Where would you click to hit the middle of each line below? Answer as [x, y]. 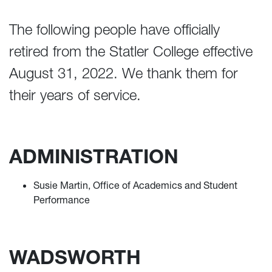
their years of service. [75, 95]
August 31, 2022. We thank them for [124, 73]
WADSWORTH [75, 257]
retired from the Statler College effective [131, 51]
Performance [62, 200]
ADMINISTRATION [94, 156]
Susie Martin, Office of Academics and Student [135, 185]
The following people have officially [114, 29]
